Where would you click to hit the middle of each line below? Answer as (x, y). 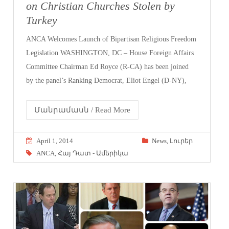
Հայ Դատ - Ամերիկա (93, 153)
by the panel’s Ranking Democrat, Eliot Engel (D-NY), (107, 80)
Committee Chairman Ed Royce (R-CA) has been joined (108, 66)
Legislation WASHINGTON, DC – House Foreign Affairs (110, 53)
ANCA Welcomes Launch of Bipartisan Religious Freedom (111, 39)
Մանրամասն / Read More (83, 110)
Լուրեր (181, 141)
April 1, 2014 (55, 141)
